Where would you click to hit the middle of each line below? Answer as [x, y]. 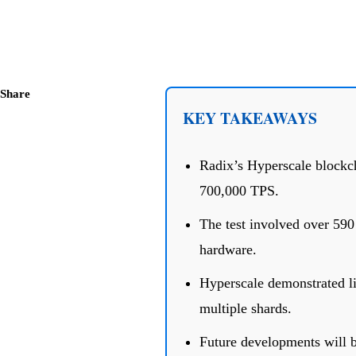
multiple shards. [245, 309]
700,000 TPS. [239, 191]
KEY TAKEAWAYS [250, 118]
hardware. [228, 250]
